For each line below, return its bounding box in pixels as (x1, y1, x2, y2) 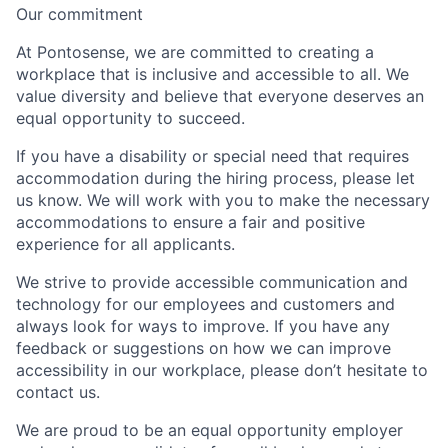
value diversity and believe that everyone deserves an (16, 86, 424, 107)
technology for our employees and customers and (16, 294, 395, 315)
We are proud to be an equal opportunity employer (16, 420, 403, 441)
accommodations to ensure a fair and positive (16, 212, 365, 233)
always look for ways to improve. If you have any (16, 316, 390, 337)
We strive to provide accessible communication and (16, 272, 408, 293)
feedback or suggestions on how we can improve (16, 338, 391, 359)
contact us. (16, 382, 100, 403)
